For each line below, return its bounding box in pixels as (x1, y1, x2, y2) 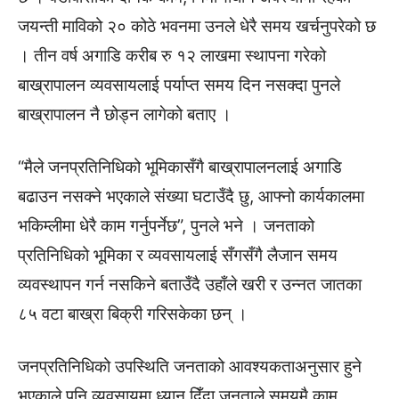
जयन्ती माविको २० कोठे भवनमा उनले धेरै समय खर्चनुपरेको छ (18, 16, 376, 37)
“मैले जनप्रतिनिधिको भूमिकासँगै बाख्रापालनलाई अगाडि (18, 157, 342, 177)
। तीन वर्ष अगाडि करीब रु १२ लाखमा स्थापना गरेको (18, 45, 326, 66)
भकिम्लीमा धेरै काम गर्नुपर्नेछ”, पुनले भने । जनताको (18, 216, 314, 236)
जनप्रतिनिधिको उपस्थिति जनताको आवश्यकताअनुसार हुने (18, 356, 362, 377)
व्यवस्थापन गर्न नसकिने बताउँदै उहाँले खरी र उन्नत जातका (18, 274, 362, 295)
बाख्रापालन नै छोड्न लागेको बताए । (18, 104, 232, 125)
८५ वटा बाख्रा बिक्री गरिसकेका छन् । (18, 304, 248, 324)
